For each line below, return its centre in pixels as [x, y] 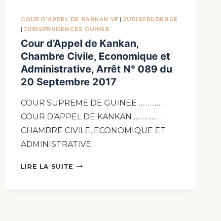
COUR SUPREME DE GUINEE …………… [93, 103]
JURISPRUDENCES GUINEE [67, 29]
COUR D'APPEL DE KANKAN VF [69, 19]
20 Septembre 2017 [68, 82]
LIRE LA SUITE [47, 166]
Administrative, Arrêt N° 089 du [96, 69]
